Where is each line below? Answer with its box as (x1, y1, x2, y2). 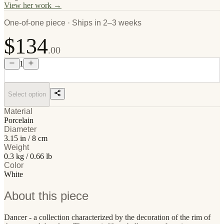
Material (4, 106, 32, 115)
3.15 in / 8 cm (4, 133, 47, 142)
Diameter (4, 124, 36, 133)
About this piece (4, 188, 88, 202)
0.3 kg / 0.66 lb (4, 151, 52, 160)
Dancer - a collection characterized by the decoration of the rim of (4, 212, 210, 221)
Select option (8, 90, 46, 98)
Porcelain (4, 115, 33, 124)
